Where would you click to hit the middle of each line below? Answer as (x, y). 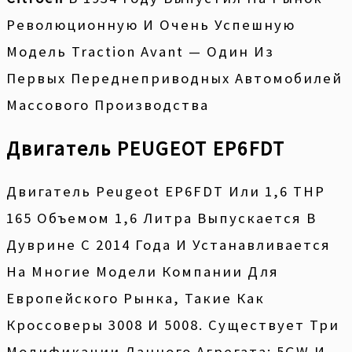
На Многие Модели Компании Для (143, 272)
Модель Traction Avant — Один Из (140, 51)
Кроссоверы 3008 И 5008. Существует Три (173, 325)
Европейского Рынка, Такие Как (136, 299)
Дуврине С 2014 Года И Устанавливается (169, 245)
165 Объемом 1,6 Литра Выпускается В (161, 218)
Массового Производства (108, 104)
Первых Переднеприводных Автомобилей (174, 78)
